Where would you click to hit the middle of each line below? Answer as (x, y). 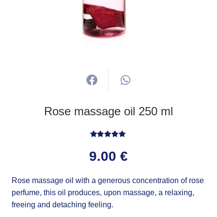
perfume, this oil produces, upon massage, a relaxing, (103, 192)
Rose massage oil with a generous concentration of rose (108, 180)
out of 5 (147, 141)
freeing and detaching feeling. (62, 204)
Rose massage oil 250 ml (108, 111)
